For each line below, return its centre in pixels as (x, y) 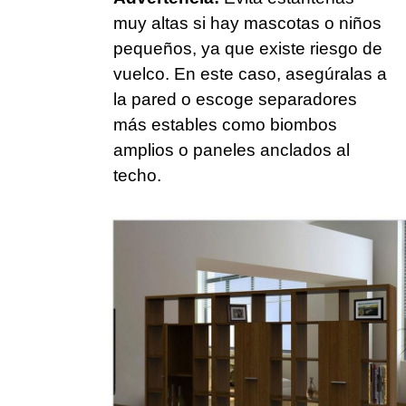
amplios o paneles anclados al (232, 150)
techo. (137, 176)
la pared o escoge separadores (235, 100)
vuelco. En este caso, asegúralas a (250, 74)
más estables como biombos (225, 125)
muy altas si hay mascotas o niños (247, 24)
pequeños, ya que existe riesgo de (248, 49)
